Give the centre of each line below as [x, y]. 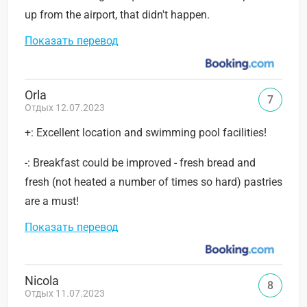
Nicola [42, 281]
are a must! [52, 201]
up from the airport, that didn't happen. [117, 14]
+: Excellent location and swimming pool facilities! [146, 132]
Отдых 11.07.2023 [65, 294]
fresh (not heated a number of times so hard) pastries [153, 182]
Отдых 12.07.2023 [65, 107]
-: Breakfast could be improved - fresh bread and [140, 162]
